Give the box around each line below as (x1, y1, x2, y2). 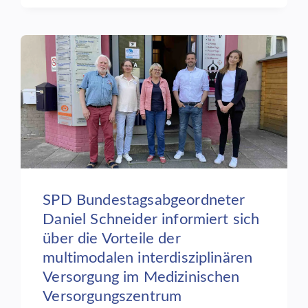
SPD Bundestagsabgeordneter (43, 192, 245, 208)
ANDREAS (42, 6, 87, 15)
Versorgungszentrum (43, 288, 182, 304)
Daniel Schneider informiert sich (43, 211, 260, 227)
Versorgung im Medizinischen (43, 269, 240, 285)
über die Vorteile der (43, 230, 181, 246)
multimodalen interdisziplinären (43, 250, 253, 265)
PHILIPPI (42, 20, 82, 29)
